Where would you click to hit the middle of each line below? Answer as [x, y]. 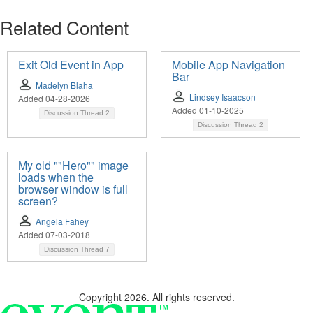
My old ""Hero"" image [73, 166]
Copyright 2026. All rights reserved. [156, 297]
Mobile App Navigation [228, 65]
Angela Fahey [62, 221]
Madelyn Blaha [64, 85]
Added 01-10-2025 [208, 110]
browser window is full [73, 189]
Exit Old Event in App [71, 65]
